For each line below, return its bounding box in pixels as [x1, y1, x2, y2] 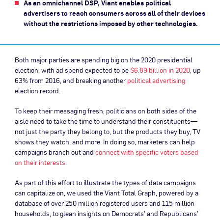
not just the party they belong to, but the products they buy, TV [15, 127, 200, 136]
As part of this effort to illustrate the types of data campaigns [15, 178, 196, 187]
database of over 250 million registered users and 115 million [15, 198, 194, 208]
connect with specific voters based [95, 147, 198, 157]
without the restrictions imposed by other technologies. [24, 19, 198, 28]
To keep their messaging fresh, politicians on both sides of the [15, 106, 196, 115]
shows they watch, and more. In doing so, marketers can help [15, 137, 195, 146]
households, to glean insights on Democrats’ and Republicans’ [15, 209, 198, 218]
